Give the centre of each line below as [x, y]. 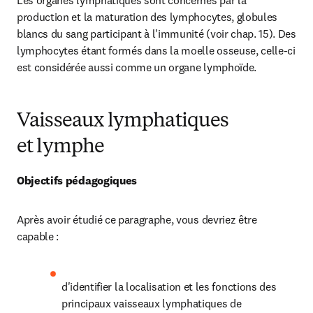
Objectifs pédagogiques [77, 180]
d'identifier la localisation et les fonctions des [169, 286]
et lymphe [61, 147]
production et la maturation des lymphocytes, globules [147, 17]
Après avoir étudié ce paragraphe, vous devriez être [137, 219]
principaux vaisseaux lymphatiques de [152, 303]
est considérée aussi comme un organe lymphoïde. [137, 67]
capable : [38, 236]
